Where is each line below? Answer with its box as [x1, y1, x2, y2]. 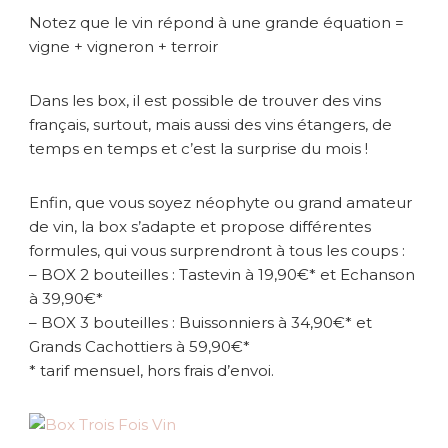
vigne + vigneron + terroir [29, 36, 218, 56]
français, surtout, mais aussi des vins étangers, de [29, 114, 392, 134]
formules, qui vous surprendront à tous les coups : [29, 240, 405, 260]
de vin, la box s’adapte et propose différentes [29, 216, 371, 236]
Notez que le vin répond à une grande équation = [29, 12, 404, 32]
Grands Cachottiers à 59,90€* [29, 336, 250, 356]
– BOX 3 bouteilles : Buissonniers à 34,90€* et [29, 312, 372, 332]
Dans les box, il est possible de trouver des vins [29, 90, 381, 110]
